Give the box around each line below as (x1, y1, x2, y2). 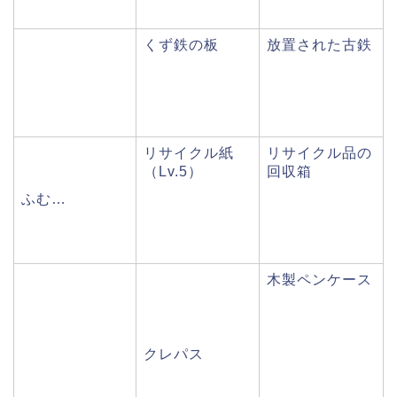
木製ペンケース (267, 271, 372, 287)
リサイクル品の (267, 144, 372, 160)
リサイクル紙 (144, 144, 234, 160)
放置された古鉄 (267, 36, 372, 52)
